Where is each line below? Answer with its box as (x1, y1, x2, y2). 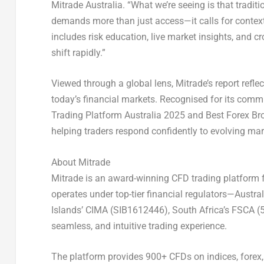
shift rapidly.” (51, 47, 105, 58)
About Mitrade (51, 156, 110, 168)
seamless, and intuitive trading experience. (51, 220, 227, 232)
